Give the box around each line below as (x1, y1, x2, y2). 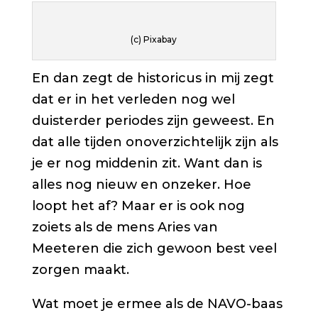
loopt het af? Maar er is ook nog (31, 198, 245, 214)
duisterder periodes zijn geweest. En (31, 113, 275, 129)
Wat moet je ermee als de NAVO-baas (31, 296, 283, 312)
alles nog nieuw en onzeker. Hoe (31, 177, 251, 193)
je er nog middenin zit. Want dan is (31, 155, 262, 172)
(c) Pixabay (131, 34, 177, 45)
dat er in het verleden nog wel (31, 92, 235, 108)
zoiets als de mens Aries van (31, 219, 218, 236)
